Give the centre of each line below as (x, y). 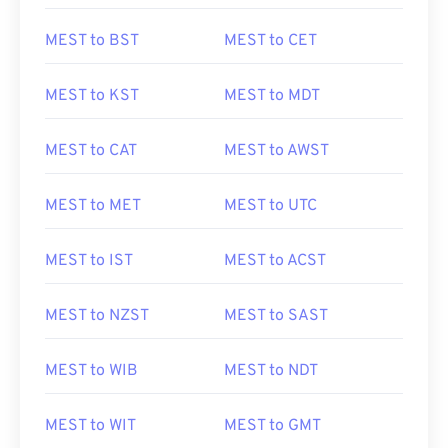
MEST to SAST (276, 316)
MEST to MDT (272, 96)
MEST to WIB (91, 371)
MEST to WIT (90, 426)
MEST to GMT (272, 426)
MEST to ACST (275, 261)
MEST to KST (92, 96)
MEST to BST (92, 41)
